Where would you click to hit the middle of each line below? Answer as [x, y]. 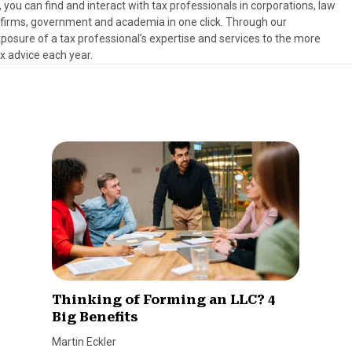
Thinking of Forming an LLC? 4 [164, 300]
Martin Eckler [84, 342]
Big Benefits [95, 317]
